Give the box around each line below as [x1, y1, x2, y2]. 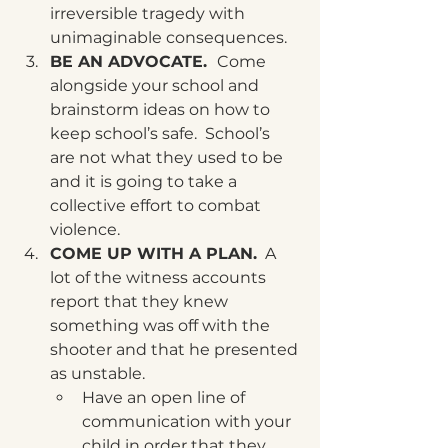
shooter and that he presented [50, 340, 302, 359]
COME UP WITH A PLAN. [50, 244, 257, 263]
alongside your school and [50, 76, 263, 95]
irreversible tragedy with [50, 4, 249, 23]
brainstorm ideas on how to [50, 100, 274, 119]
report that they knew [50, 292, 232, 311]
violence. [50, 220, 124, 239]
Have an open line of [82, 388, 249, 407]
